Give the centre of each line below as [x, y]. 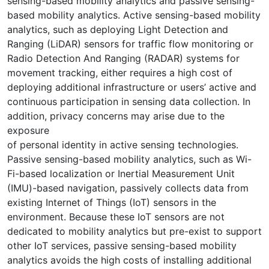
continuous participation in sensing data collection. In [129, 101]
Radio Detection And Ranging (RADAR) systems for [123, 58]
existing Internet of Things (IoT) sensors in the [112, 202]
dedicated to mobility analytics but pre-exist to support [134, 231]
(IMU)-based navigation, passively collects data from [128, 188]
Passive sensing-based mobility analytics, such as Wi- [129, 159]
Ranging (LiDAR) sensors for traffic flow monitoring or [130, 44]
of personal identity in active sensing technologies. [123, 144]
